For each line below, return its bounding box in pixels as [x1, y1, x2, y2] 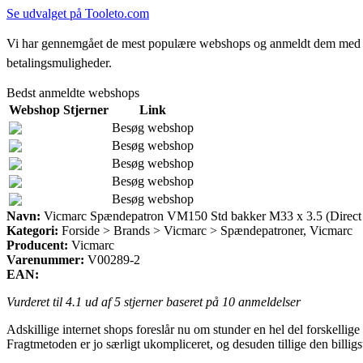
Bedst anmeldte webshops [6, 85, 139, 100]
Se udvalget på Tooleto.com [6, 6, 149, 20]
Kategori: [6, 223, 58, 237]
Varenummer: [6, 252, 84, 267]
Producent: [6, 237, 68, 252]
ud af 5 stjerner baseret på [82, 294, 222, 309]
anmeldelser [235, 294, 301, 309]
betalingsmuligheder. [6, 55, 112, 70]
